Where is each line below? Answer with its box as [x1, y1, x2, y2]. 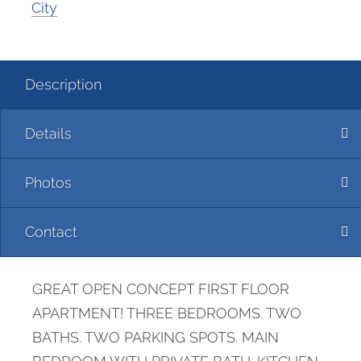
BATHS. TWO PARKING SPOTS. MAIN [32, 328, 279, 346]
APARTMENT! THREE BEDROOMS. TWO [32, 304, 301, 322]
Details [25, 124, 72, 142]
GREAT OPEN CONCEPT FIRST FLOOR [32, 280, 289, 297]
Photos [25, 173, 72, 191]
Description [25, 75, 102, 93]
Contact [25, 222, 77, 240]
